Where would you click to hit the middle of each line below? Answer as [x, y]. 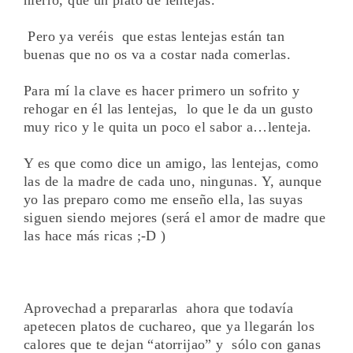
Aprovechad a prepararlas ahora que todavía [159, 308]
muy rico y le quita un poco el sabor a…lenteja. [168, 126]
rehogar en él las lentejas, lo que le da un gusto [168, 108]
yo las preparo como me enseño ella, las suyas [163, 199]
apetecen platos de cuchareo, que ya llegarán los [169, 326]
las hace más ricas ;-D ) [95, 235]
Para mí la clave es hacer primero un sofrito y [162, 90]
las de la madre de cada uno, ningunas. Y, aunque [173, 181]
